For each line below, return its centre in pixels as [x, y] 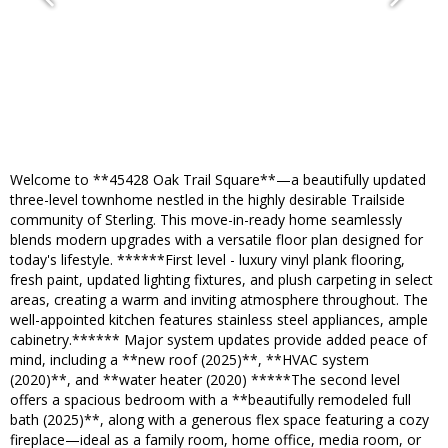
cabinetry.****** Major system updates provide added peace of [218, 340]
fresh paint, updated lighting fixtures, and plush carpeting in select [221, 280]
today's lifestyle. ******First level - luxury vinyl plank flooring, [207, 260]
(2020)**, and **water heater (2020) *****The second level [205, 380]
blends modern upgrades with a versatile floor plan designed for [216, 240]
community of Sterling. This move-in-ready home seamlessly [206, 220]
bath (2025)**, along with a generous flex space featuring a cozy [219, 420]
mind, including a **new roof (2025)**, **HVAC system [189, 360]
